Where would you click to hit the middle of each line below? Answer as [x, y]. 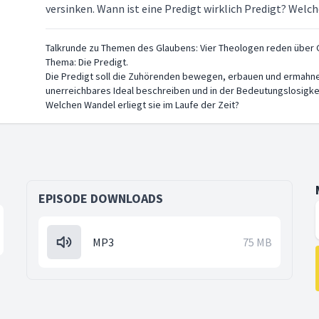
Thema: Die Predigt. [87, 62]
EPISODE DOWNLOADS [101, 198]
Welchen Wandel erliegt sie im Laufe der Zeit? [142, 105]
